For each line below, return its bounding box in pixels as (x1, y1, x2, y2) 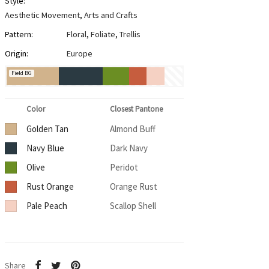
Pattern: (4, 29, 33, 40)
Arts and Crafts (83, 10, 138, 21)
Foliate (90, 29, 115, 40)
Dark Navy (109, 142, 148, 154)
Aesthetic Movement (4, 10, 80, 21)
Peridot (109, 162, 138, 174)
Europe (66, 48, 92, 59)
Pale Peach (26, 200, 67, 212)
